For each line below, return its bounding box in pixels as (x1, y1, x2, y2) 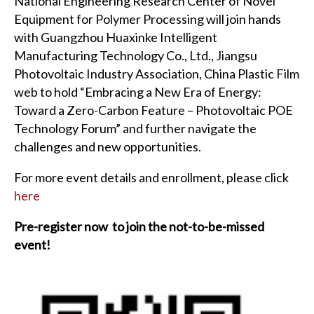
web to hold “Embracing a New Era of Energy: (14, 83, 261, 100)
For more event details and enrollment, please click (14, 169, 289, 185)
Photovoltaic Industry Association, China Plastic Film (14, 65, 299, 81)
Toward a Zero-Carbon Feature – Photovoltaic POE (14, 102, 293, 118)
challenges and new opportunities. (14, 138, 201, 154)
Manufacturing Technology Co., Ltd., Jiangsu (14, 47, 257, 63)
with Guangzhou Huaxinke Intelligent (14, 29, 217, 45)
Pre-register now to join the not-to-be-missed (14, 218, 264, 234)
